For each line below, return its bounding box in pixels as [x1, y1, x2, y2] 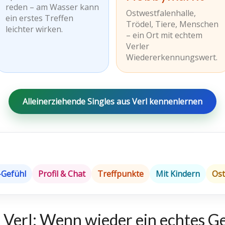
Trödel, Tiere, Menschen [126, 19, 218, 30]
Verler [126, 41, 149, 52]
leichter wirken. [5, 24, 63, 35]
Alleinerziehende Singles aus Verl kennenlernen [23, 96, 202, 107]
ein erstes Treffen [5, 13, 73, 24]
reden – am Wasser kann [5, 2, 99, 13]
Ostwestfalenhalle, [126, 8, 196, 19]
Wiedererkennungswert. [126, 52, 217, 63]
